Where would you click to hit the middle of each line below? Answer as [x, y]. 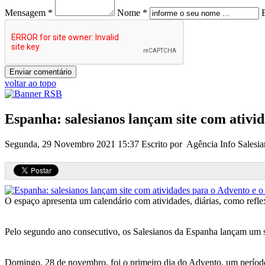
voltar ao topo [30, 83]
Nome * [132, 12]
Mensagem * [29, 12]
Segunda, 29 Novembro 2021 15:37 [73, 144]
